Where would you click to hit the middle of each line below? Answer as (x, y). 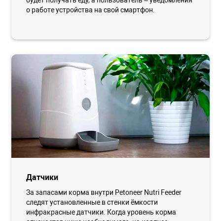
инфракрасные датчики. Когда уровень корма (101, 212)
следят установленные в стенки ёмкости (92, 202)
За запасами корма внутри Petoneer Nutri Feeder (104, 192)
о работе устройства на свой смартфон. (91, 10)
